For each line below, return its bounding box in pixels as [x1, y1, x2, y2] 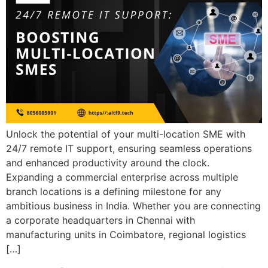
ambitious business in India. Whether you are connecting [6, 199, 261, 212]
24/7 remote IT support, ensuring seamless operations [6, 142, 252, 154]
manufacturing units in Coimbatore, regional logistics [6, 228, 246, 240]
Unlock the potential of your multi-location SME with [6, 127, 245, 140]
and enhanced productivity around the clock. [6, 156, 212, 169]
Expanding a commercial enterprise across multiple [6, 170, 238, 183]
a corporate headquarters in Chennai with [6, 214, 195, 226]
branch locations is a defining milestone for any [6, 185, 221, 197]
